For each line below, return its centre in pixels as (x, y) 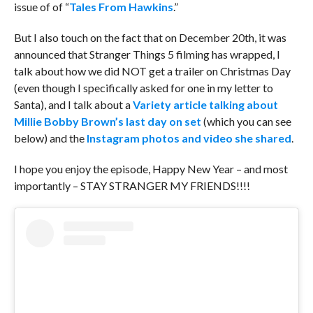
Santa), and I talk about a (73, 104)
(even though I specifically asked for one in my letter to (143, 88)
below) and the (50, 138)
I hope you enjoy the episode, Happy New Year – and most (151, 169)
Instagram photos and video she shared (189, 138)
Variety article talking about (205, 104)
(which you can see (246, 121)
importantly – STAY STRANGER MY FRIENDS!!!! (132, 185)
